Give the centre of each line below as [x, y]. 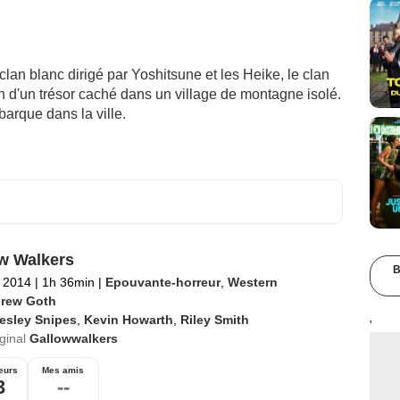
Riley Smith [214, 320]
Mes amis [63, 371]
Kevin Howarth [128, 320]
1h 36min [68, 283]
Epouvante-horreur [162, 283]
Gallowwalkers [73, 339]
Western [252, 283]
